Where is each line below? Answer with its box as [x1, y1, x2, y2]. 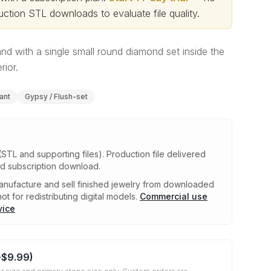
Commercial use [140, 191, 207, 201]
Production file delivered [106, 149, 206, 159]
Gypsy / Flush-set [25, 92, 88, 101]
